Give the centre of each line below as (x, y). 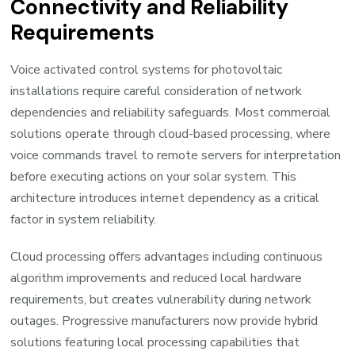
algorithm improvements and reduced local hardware (157, 279)
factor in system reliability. (84, 220)
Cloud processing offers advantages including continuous (167, 257)
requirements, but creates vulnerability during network (161, 300)
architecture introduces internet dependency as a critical (165, 198)
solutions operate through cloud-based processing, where (171, 134)
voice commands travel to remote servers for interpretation (176, 156)
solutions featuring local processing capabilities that (155, 343)
